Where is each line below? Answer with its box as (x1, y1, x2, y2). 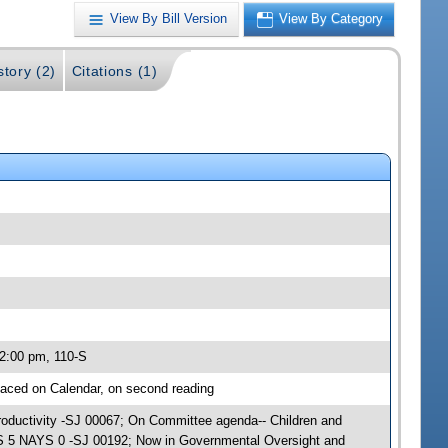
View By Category (279, 11, 384, 27)
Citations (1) (71, 63, 158, 80)
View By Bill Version (110, 11, 228, 27)
